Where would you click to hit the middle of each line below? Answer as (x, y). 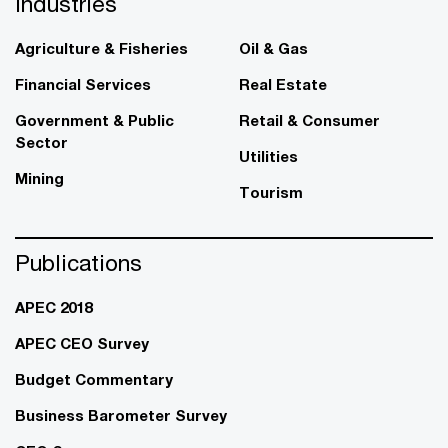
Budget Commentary (94, 378)
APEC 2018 (53, 306)
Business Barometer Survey (121, 414)
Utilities (268, 155)
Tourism (271, 191)
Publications (78, 262)
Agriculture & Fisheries (101, 47)
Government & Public (94, 119)
